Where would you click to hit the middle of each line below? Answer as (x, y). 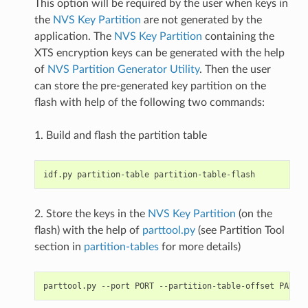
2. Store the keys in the (91, 213)
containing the (238, 36)
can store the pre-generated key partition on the (150, 86)
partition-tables (121, 246)
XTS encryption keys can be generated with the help (159, 53)
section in (59, 246)
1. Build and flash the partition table (120, 135)
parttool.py (170, 230)
